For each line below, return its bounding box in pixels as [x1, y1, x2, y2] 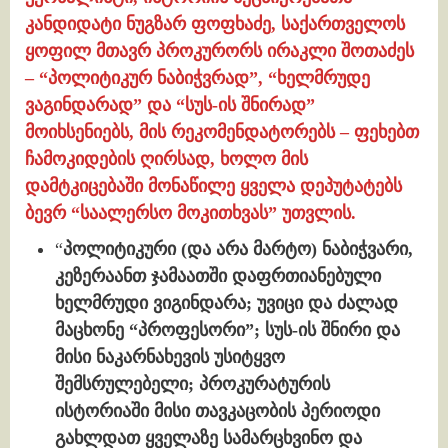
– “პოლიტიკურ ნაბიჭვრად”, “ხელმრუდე [25, 67, 370, 88]
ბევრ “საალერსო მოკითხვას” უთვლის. [25, 202, 356, 223]
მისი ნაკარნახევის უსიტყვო [55, 347, 285, 368]
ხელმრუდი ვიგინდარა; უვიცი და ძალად [55, 293, 398, 314]
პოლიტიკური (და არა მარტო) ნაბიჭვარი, [63, 239, 413, 260]
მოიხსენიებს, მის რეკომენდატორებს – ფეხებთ [25, 121, 419, 142]
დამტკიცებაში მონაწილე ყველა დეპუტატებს [25, 175, 402, 196]
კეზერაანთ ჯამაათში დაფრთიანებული [55, 266, 381, 287]
